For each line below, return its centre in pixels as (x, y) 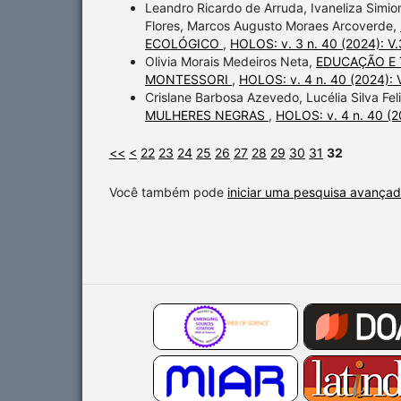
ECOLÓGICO (184, 44)
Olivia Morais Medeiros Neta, (230, 62)
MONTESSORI (188, 80)
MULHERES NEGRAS (207, 115)
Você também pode (168, 192)
